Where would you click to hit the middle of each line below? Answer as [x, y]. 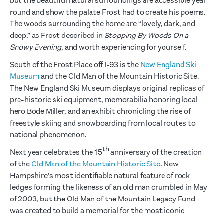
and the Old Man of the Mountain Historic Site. [119, 77]
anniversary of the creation [155, 153]
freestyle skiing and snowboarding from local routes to [103, 123]
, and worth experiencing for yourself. [124, 47]
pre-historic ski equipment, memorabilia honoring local [104, 100]
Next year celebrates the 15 [56, 153]
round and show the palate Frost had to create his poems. [108, 12]
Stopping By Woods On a [146, 36]
